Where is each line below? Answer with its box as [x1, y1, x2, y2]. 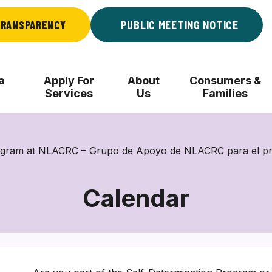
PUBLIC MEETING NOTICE [120, 18, 239, 32]
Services [45, 87, 93, 100]
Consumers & [189, 74, 262, 87]
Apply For [44, 74, 95, 87]
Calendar [83, 183, 189, 213]
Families [203, 87, 248, 100]
